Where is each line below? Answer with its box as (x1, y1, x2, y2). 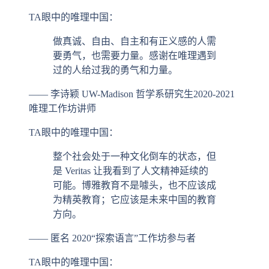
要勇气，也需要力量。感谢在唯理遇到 (53, 50, 216, 61)
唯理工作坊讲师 (29, 103, 96, 114)
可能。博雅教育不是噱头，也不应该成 (53, 180, 216, 191)
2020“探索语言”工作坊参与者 (72, 233, 196, 244)
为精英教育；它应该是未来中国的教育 (53, 195, 216, 205)
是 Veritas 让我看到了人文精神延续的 (53, 166, 208, 177)
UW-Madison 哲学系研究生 (82, 89, 193, 100)
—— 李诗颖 (29, 89, 79, 100)
